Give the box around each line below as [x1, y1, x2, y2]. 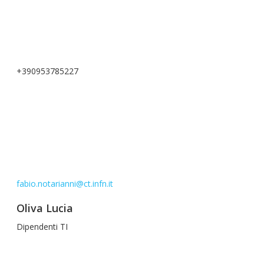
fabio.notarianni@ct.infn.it [16, 178, 113, 189]
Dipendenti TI [16, 221, 68, 232]
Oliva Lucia [16, 201, 73, 215]
